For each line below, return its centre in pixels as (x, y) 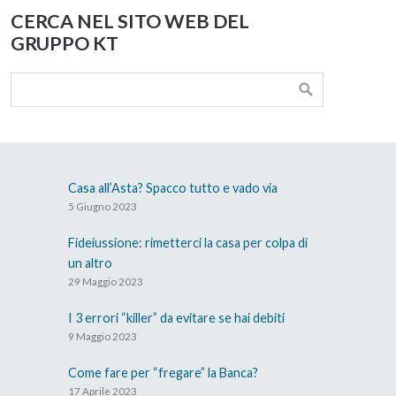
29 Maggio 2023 (106, 281)
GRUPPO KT (64, 43)
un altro (90, 263)
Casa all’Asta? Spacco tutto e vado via (173, 187)
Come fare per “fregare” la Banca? (163, 372)
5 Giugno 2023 (103, 206)
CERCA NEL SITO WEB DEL (129, 21)
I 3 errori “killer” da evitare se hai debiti (176, 317)
